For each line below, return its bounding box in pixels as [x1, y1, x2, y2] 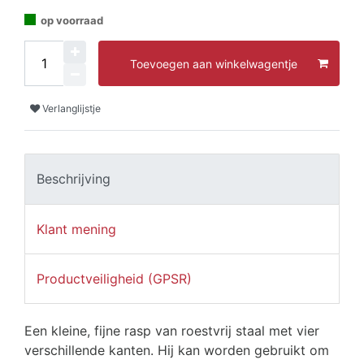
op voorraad [41, 14, 103, 27]
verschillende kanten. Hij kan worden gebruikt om [24, 342, 329, 359]
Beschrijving [37, 171, 110, 188]
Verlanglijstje [42, 102, 101, 115]
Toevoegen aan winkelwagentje [130, 56, 297, 71]
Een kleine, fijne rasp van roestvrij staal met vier [24, 323, 319, 340]
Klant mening [37, 220, 116, 237]
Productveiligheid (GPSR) [37, 271, 192, 288]
